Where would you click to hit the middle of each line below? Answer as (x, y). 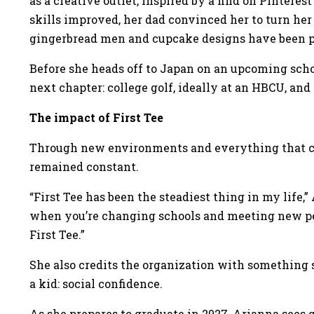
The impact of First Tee (96, 118)
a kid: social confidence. (96, 284)
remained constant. (84, 167)
